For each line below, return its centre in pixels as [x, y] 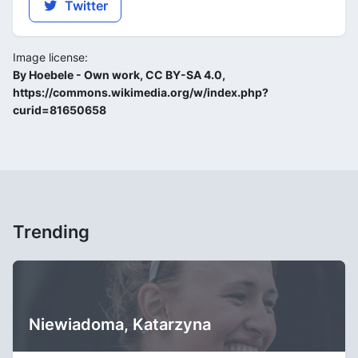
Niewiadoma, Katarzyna [120, 324]
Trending [51, 231]
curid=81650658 [60, 109]
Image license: [50, 57]
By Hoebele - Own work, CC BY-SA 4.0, [119, 74]
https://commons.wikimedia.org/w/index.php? [141, 92]
